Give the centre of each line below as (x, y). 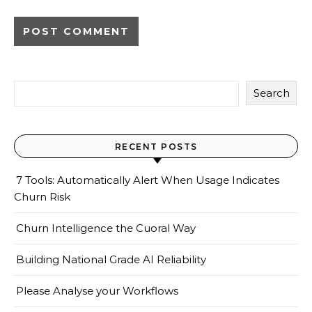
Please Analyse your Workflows (97, 291)
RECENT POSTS (156, 147)
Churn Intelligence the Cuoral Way (106, 228)
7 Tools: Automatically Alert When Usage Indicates (148, 180)
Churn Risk (42, 197)
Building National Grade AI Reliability (111, 259)
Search (271, 93)
